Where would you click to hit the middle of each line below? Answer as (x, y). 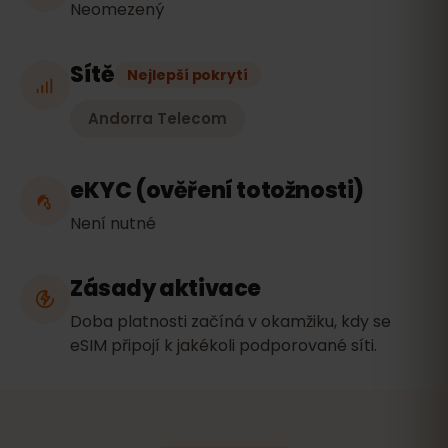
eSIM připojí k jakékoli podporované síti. (223, 345)
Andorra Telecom (157, 118)
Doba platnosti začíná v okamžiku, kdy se (230, 321)
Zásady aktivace (165, 288)
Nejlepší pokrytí (187, 75)
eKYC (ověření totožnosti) (217, 190)
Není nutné (113, 223)
